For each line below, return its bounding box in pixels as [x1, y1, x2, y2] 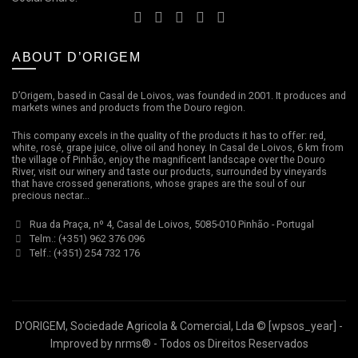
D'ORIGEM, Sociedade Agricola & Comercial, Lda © [15, 319, 268, 332]
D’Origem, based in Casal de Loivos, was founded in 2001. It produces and [12, 89, 346, 101]
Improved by [50, 336, 115, 350]
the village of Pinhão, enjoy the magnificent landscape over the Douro [12, 153, 325, 165]
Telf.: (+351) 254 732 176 [27, 246, 140, 259]
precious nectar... [12, 189, 89, 201]
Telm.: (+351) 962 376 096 [27, 232, 145, 245]
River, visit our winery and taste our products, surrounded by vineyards [12, 165, 327, 177]
